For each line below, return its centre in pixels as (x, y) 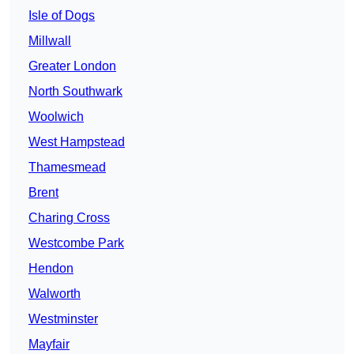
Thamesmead (67, 168)
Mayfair (49, 345)
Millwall (50, 41)
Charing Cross (69, 218)
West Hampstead (77, 142)
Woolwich (56, 117)
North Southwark (75, 92)
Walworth (55, 294)
